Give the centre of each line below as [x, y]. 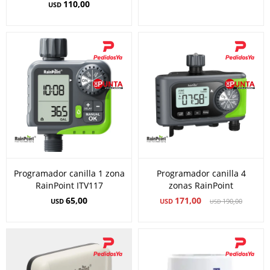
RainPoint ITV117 [69, 185]
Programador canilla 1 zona [69, 173]
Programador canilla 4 [201, 173]
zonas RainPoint [201, 185]
